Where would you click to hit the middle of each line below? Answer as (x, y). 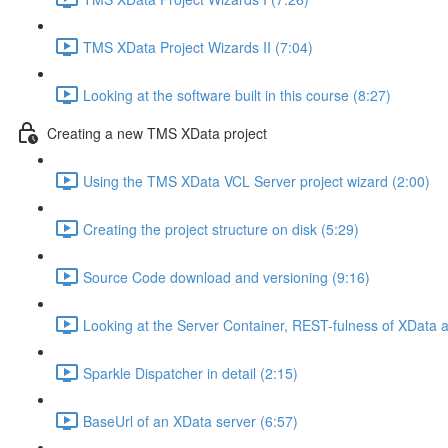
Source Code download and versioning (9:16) (226, 276)
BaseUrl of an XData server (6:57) (190, 420)
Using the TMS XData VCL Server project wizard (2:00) (256, 180)
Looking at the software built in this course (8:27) (237, 94)
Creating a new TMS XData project (157, 132)
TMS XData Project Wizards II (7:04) (198, 46)
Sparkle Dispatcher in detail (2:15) (190, 372)
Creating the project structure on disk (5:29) (221, 228)
